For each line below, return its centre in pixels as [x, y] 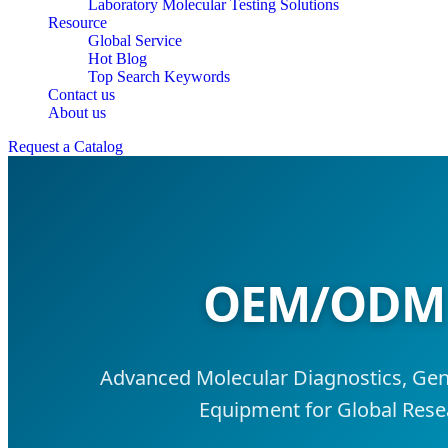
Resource [77, 22]
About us [77, 112]
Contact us [81, 94]
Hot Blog [117, 58]
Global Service [135, 40]
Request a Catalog [65, 146]
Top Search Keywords [159, 76]
